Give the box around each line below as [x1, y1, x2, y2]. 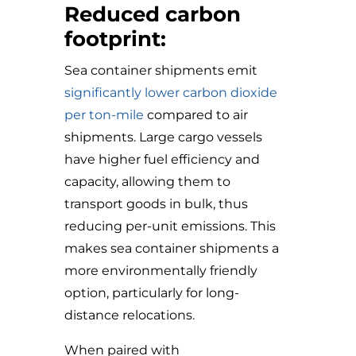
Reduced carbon [64, 2, 241, 28]
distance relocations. [64, 308, 195, 323]
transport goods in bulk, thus [64, 196, 248, 212]
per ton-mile [64, 107, 144, 123]
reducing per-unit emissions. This [64, 219, 276, 234]
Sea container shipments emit [64, 63, 257, 79]
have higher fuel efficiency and [64, 152, 260, 168]
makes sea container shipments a [64, 241, 279, 257]
